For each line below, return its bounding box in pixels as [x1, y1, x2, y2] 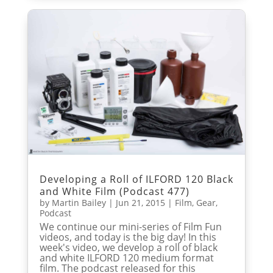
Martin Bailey [51, 196, 106, 208]
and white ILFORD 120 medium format [39, 250, 214, 264]
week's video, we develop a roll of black [39, 240, 218, 254]
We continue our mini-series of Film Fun [39, 219, 222, 233]
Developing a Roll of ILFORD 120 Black [39, 172, 233, 186]
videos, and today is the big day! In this [39, 230, 216, 244]
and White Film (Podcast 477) [39, 184, 190, 198]
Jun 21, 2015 [115, 196, 165, 208]
